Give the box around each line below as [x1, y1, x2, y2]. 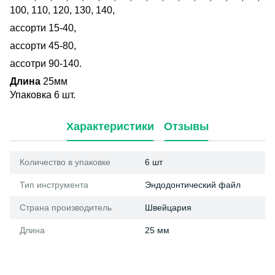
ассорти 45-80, [10, 41, 76, 51]
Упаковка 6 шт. [10, 90, 76, 100]
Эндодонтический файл [145, 180, 241, 190]
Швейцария [145, 203, 192, 212]
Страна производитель [20, 203, 112, 212]
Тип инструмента [20, 180, 88, 190]
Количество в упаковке [20, 157, 110, 167]
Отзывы [164, 120, 209, 133]
